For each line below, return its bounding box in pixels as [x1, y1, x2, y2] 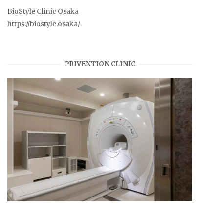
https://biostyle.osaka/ [7, 20, 80, 29]
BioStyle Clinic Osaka [7, 7, 79, 16]
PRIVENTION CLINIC [64, 60, 135, 68]
